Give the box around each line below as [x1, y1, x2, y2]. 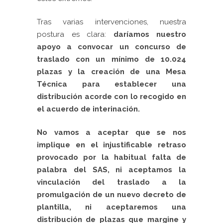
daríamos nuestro [113, 30, 186, 39]
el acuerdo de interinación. [37, 105, 140, 114]
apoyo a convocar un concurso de [37, 42, 186, 52]
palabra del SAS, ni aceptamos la [37, 165, 186, 175]
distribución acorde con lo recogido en [37, 92, 186, 102]
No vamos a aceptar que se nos [37, 128, 186, 137]
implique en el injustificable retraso [37, 140, 186, 150]
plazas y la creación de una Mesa [37, 67, 186, 77]
